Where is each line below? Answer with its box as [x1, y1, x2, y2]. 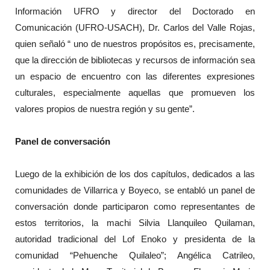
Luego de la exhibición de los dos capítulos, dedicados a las [14, 169, 256, 180]
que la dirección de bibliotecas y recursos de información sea [14, 54, 256, 65]
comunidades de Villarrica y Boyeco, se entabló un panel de [14, 185, 256, 196]
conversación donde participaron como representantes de [14, 201, 256, 212]
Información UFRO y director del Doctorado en [14, 5, 256, 16]
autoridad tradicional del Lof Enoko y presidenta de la [14, 234, 256, 245]
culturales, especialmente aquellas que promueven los [14, 87, 256, 98]
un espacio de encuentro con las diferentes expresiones [14, 71, 256, 81]
